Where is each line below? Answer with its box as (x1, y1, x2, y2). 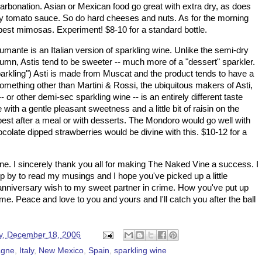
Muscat (103, 68, 132, 78)
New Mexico (39, 246, 84, 256)
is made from (48, 68, 103, 78)
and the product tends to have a (132, 68, 254, 78)
